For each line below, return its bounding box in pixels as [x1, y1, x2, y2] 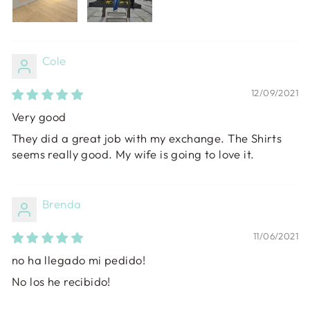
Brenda [42, 196, 82, 211]
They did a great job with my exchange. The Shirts [12, 130, 282, 145]
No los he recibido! [12, 273, 111, 289]
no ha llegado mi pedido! [12, 252, 145, 267]
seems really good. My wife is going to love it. [12, 146, 255, 161]
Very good [12, 109, 66, 124]
